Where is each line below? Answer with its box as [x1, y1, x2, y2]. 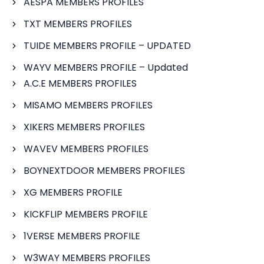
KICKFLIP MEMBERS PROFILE [24, 207, 148, 221]
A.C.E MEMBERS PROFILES [24, 77, 137, 90]
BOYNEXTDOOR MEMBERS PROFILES [24, 164, 185, 177]
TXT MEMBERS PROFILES [24, 17, 132, 31]
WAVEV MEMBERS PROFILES [24, 142, 148, 156]
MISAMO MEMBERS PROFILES [24, 98, 153, 112]
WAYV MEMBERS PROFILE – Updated [24, 61, 188, 74]
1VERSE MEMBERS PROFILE [24, 229, 140, 243]
